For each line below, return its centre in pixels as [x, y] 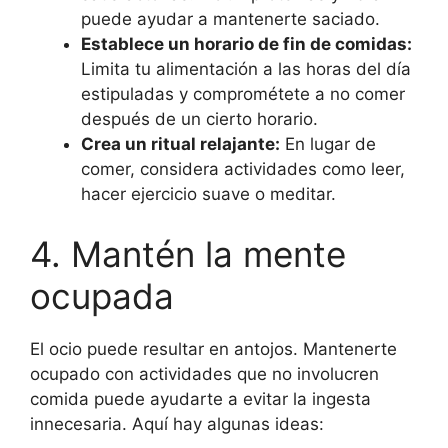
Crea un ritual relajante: [180, 144]
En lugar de [328, 144]
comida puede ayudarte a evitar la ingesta [200, 398]
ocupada [102, 295]
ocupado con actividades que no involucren [204, 373]
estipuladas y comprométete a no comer [243, 94]
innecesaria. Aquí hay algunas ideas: [177, 423]
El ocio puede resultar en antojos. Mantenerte [213, 348]
